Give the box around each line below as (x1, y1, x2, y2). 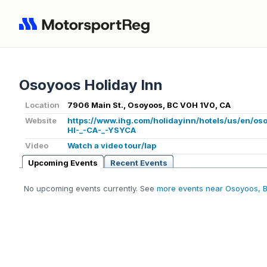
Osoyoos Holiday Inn (19, 76, 163, 94)
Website (25, 116, 57, 126)
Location (25, 100, 60, 110)
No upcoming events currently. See (24, 184, 157, 194)
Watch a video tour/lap (67, 141, 156, 151)
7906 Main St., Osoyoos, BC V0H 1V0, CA (67, 100, 231, 110)
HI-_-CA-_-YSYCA (67, 125, 136, 135)
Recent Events (110, 158, 167, 168)
